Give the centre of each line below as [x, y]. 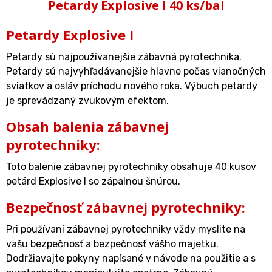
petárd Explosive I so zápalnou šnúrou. [93, 181]
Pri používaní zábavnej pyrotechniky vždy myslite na [126, 229]
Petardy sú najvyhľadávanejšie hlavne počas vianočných [136, 71]
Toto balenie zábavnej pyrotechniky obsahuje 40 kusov [131, 166]
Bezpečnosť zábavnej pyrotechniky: [126, 207]
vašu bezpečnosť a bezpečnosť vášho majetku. [112, 243]
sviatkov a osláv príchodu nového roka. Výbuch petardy [132, 86]
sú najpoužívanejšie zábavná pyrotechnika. [142, 56]
